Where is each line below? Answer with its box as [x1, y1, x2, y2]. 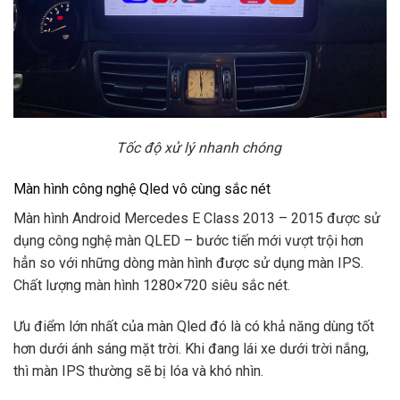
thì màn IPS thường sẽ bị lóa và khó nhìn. [13, 362, 267, 379]
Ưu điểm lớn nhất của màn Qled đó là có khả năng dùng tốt [13, 317, 374, 335]
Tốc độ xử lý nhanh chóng [115, 139, 285, 157]
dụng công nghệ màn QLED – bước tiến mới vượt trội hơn [13, 231, 363, 249]
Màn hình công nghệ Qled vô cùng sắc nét [13, 179, 271, 197]
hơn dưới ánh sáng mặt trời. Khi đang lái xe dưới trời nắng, [13, 339, 369, 357]
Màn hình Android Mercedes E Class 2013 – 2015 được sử [13, 209, 380, 227]
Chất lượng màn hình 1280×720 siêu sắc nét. [13, 276, 290, 294]
